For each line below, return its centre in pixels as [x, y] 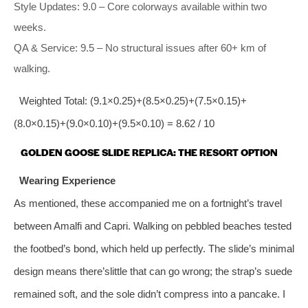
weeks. [30, 27]
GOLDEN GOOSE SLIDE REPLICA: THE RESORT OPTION [149, 152]
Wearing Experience [67, 180]
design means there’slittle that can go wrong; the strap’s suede [153, 271]
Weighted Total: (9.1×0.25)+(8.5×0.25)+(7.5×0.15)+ [133, 100]
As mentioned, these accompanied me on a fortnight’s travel [148, 203]
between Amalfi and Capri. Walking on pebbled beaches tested [153, 225]
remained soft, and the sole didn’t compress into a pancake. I [150, 294]
